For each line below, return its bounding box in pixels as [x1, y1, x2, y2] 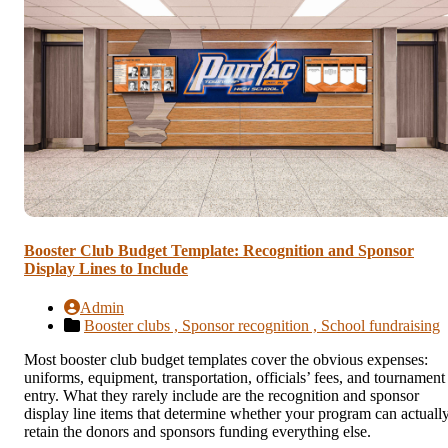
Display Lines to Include [24, 259, 188, 277]
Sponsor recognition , [182, 317, 321, 335]
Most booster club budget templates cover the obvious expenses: [24, 351, 428, 369]
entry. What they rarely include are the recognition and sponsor [24, 387, 419, 405]
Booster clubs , [84, 317, 182, 335]
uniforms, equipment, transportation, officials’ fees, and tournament [24, 369, 445, 387]
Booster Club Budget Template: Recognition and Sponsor [24, 241, 414, 259]
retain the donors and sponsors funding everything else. [24, 423, 371, 441]
